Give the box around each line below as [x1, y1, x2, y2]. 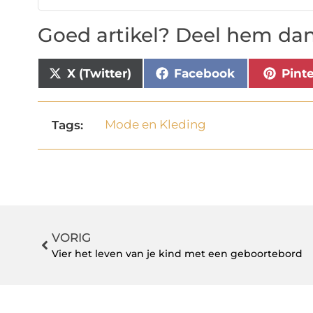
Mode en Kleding [105, 117, 207, 132]
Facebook [174, 66, 235, 80]
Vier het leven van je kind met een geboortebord [51, 247, 303, 261]
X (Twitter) [67, 66, 132, 80]
